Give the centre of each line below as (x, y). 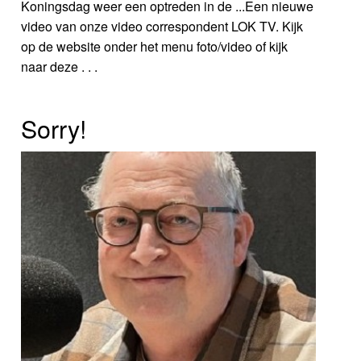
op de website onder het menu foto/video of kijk (155, 46)
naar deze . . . (60, 66)
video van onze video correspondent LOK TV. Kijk (162, 26)
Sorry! (54, 128)
